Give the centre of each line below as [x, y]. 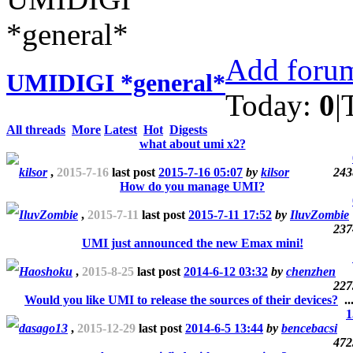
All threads [36, 129]
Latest [121, 129]
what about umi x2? [192, 143]
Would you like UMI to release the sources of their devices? [181, 299]
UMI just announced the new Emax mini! [192, 243]
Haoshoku [46, 271]
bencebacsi [309, 328]
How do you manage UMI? [192, 186]
